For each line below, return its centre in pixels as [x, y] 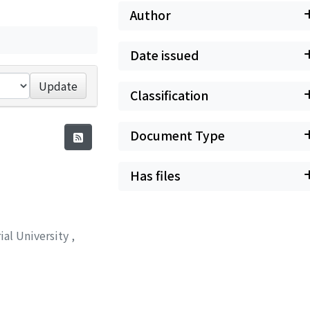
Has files [155, 175]
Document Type [177, 135]
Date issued [165, 55]
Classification [169, 95]
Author [151, 15]
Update [58, 86]
